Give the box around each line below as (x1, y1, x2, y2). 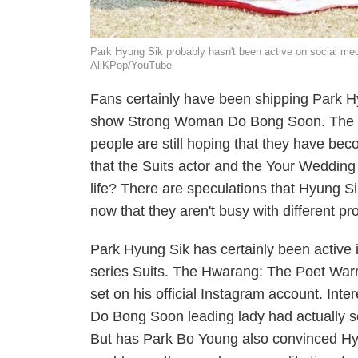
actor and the (174, 158, 267, 174)
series (90, 264, 133, 280)
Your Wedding (266, 158, 356, 174)
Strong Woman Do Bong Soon (128, 113, 322, 129)
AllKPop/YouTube (90, 59, 173, 71)
